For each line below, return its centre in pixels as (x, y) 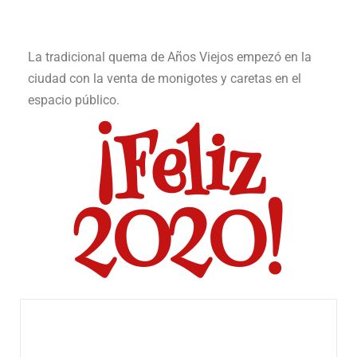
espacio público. (74, 100)
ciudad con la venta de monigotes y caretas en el (165, 78)
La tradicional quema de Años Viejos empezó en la (170, 57)
